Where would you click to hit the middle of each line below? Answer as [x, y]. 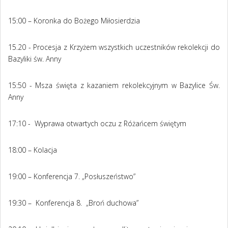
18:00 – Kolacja [33, 150]
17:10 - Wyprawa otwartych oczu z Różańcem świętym [97, 124]
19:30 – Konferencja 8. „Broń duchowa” [73, 203]
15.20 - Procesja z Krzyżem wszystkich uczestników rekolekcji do [114, 47]
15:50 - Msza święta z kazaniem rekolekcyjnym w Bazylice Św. [114, 85]
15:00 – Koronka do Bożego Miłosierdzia [74, 21]
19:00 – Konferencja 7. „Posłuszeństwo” [72, 177]
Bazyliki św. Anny [35, 59]
